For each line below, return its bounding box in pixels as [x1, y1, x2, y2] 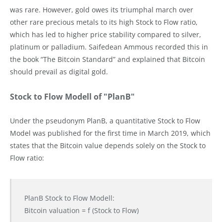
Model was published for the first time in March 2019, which [10, 128, 211, 138]
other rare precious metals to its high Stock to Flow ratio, [10, 17, 198, 27]
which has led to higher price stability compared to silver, [10, 29, 201, 39]
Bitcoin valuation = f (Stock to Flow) [24, 206, 139, 216]
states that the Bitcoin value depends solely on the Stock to [10, 140, 206, 150]
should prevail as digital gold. [10, 66, 108, 76]
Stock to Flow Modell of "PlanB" [10, 91, 135, 102]
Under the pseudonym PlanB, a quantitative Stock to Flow [10, 115, 200, 125]
